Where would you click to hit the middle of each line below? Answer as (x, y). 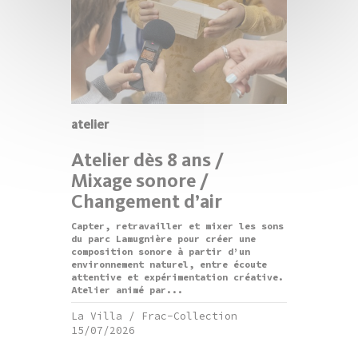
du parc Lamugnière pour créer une (163, 239)
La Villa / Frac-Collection (154, 316)
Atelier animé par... (127, 290)
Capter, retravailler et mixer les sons (177, 227)
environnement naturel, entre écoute (169, 265)
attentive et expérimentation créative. (177, 278)
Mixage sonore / (140, 181)
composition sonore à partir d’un (161, 252)
